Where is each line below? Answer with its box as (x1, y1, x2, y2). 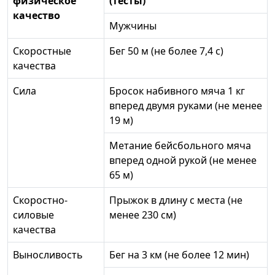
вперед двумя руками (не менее (109, 99, 262, 113)
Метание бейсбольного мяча (109, 139, 251, 153)
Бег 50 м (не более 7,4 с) (109, 44, 223, 58)
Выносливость (13, 248, 83, 262)
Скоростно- (13, 193, 68, 207)
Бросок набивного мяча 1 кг (109, 84, 245, 98)
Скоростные (13, 44, 71, 58)
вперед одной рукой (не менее (109, 153, 257, 168)
